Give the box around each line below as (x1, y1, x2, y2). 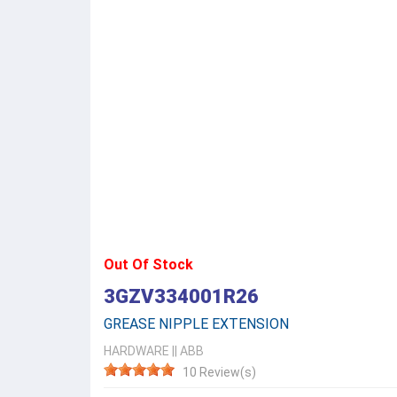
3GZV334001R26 (104, 285, 259, 307)
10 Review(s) (183, 365, 256, 379)
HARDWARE (104, 344, 169, 358)
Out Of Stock (104, 256, 193, 273)
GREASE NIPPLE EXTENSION (104, 315, 289, 332)
